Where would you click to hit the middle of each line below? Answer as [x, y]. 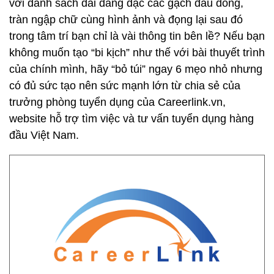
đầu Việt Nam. [44, 135]
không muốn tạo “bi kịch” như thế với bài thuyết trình [137, 53]
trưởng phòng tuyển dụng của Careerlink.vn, [117, 102]
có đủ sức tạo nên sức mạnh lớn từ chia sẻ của [125, 86]
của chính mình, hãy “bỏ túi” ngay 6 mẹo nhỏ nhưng [136, 69]
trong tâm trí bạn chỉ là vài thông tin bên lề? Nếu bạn [137, 36]
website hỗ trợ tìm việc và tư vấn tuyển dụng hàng [131, 119]
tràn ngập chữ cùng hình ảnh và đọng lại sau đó [126, 20]
